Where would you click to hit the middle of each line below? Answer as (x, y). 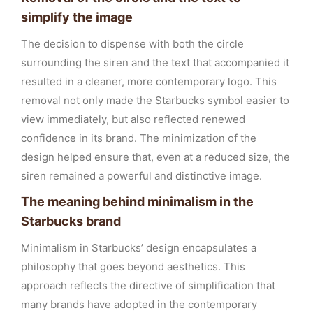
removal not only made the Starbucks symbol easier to (155, 100)
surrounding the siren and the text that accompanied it (155, 63)
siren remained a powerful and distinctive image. (141, 176)
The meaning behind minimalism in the (137, 202)
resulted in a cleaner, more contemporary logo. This (149, 81)
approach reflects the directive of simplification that (148, 285)
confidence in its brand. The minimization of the (139, 138)
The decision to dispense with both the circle (132, 44)
